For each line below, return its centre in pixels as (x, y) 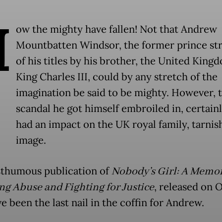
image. (31, 140)
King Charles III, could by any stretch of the (116, 77)
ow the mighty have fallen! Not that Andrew (116, 29)
